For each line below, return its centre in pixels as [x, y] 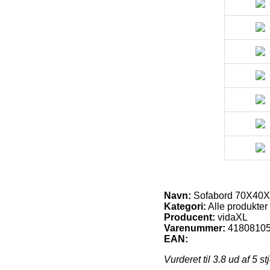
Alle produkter [237, 206]
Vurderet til [188, 259]
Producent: [190, 217]
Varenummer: [195, 228]
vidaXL [233, 217]
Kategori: [185, 206]
